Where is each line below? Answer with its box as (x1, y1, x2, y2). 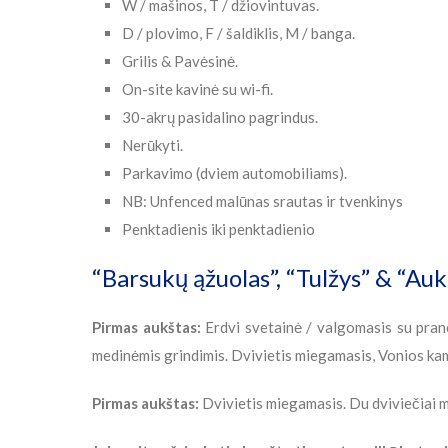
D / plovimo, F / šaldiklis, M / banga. (122, 24, 355, 43)
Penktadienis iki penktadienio (122, 220, 315, 239)
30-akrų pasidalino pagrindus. (122, 108, 318, 127)
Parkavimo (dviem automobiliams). (122, 164, 347, 183)
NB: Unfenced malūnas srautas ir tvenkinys (122, 192, 403, 211)
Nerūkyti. (122, 136, 183, 155)
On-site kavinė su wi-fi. (122, 80, 273, 99)
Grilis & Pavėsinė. (122, 52, 238, 71)
